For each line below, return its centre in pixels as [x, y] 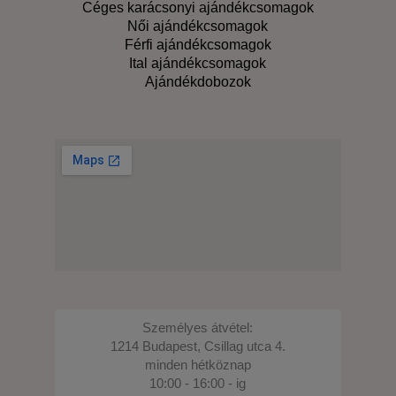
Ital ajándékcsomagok [198, 63]
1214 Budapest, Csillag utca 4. [198, 346]
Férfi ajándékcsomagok [198, 44]
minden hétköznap [198, 365]
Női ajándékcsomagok [198, 26]
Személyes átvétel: [198, 328]
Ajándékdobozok [198, 81]
